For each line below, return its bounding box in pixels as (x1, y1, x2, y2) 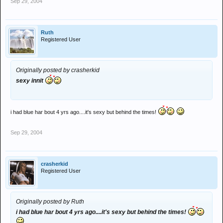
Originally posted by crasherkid (16, 67, 100, 74)
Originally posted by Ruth (16, 198, 84, 205)
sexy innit (16, 77, 45, 84)
